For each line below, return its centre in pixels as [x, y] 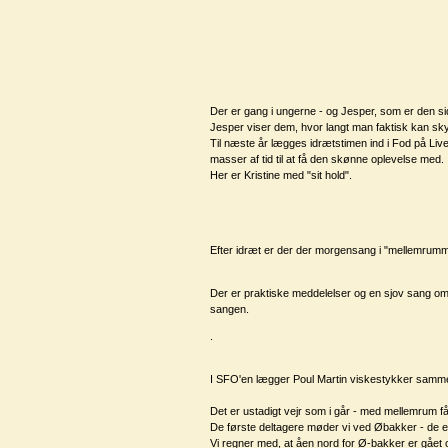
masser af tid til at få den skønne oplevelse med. [327, 159]
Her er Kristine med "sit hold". [281, 175]
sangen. [229, 309]
